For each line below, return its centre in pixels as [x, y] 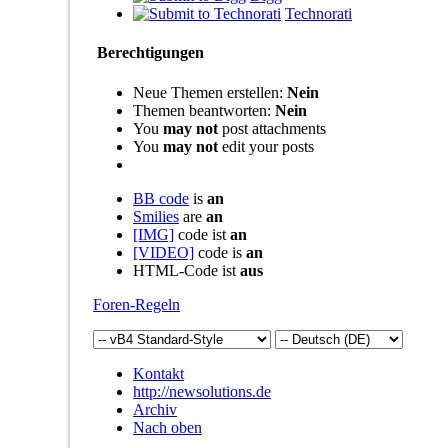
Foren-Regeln [136, 304]
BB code [161, 198]
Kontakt [158, 373]
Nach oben [167, 427]
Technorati [318, 14]
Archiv [155, 409]
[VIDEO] [163, 252]
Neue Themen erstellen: [210, 92]
